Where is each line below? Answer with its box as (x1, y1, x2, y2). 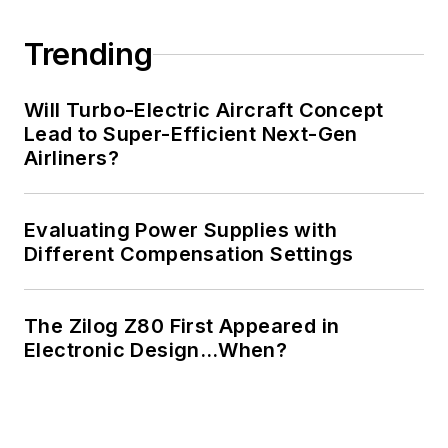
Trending (24, 36, 153, 73)
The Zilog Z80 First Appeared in (24, 314, 340, 339)
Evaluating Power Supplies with (24, 218, 337, 243)
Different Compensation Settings (24, 242, 354, 267)
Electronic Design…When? (24, 338, 288, 363)
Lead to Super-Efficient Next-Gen (24, 122, 358, 147)
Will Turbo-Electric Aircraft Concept (24, 98, 384, 123)
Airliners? (24, 146, 119, 171)
